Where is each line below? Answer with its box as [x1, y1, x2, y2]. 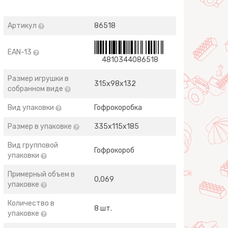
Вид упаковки [8, 103, 56, 112]
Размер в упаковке [8, 122, 74, 131]
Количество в [8, 199, 55, 208]
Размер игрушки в [8, 74, 69, 83]
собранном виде [8, 84, 65, 93]
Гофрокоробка [94, 103, 142, 112]
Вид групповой [8, 141, 59, 150]
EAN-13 [8, 48, 34, 56]
